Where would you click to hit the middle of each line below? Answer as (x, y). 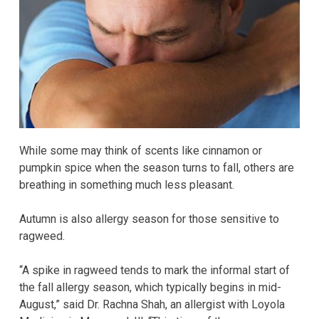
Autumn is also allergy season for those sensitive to (149, 219)
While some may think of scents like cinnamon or (141, 150)
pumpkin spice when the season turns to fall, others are (157, 167)
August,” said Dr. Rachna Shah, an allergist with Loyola (152, 304)
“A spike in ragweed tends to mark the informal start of (155, 270)
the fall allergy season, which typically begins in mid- (150, 287)
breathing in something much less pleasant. (127, 184)
